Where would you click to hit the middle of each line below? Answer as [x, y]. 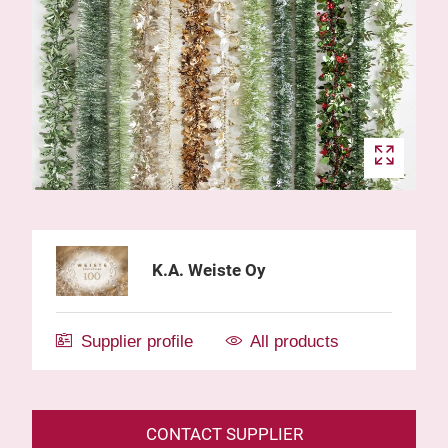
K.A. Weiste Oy [209, 271]
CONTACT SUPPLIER [224, 434]
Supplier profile [137, 341]
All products [294, 341]
